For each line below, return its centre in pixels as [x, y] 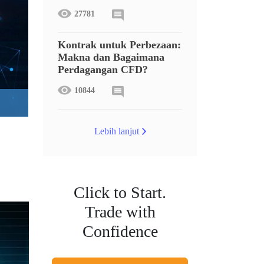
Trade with [120, 212]
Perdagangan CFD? [103, 70]
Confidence [120, 231]
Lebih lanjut [116, 131]
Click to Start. [120, 192]
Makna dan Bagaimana [111, 57]
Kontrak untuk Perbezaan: [119, 45]
